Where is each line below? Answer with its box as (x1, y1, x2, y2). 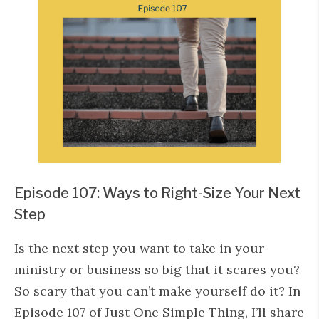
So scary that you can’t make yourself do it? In (14, 283, 300, 299)
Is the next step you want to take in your (14, 240, 264, 256)
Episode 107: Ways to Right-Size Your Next (14, 184, 300, 202)
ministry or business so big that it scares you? (14, 261, 300, 278)
